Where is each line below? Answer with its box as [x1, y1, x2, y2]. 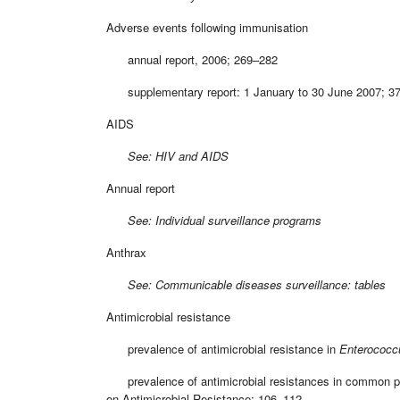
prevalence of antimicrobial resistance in [106, 339, 339, 357]
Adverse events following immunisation [106, 18, 308, 36]
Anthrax [106, 243, 146, 261]
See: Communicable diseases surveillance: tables [106, 275, 386, 293]
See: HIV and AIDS [106, 146, 229, 164]
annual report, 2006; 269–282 [106, 50, 278, 68]
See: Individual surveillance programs [106, 211, 321, 229]
